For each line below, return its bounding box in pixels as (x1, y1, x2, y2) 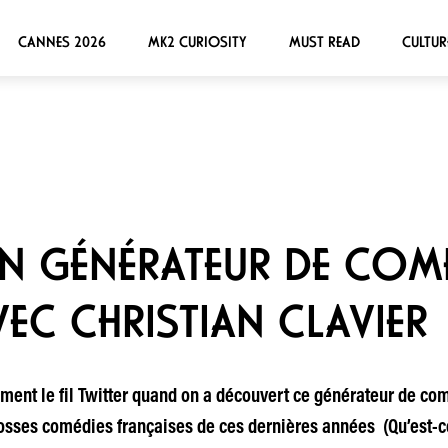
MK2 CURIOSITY (147, 32, 247, 51)
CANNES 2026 (17, 32, 106, 51)
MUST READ (288, 32, 360, 51)
